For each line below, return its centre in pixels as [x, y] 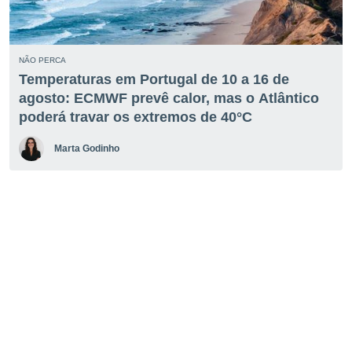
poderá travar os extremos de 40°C [136, 117]
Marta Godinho [86, 148]
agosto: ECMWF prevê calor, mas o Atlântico [169, 98]
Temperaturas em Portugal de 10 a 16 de [154, 79]
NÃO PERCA [42, 60]
